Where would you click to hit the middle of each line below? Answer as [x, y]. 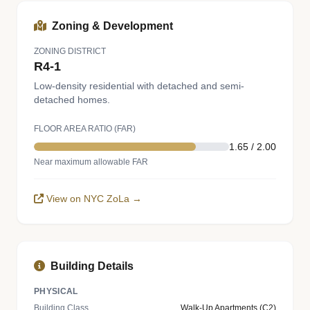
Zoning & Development [112, 26]
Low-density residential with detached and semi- [139, 86]
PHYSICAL [56, 291]
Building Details [92, 266]
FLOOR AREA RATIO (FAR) [85, 129]
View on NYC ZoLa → [94, 199]
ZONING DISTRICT [70, 51]
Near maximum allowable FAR [91, 162]
